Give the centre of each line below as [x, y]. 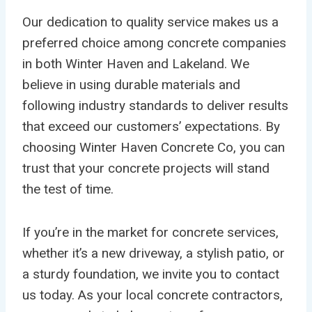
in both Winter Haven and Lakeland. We [136, 63]
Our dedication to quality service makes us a [150, 22]
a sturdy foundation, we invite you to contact [151, 274]
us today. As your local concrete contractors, [153, 295]
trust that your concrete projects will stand [146, 168]
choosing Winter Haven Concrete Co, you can [154, 147]
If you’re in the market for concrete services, [150, 232]
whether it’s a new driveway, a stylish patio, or [154, 253]
